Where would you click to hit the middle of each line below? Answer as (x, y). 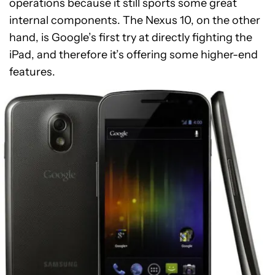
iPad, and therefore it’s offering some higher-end (134, 55)
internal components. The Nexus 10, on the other (135, 21)
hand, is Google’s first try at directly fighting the (131, 38)
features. (32, 72)
